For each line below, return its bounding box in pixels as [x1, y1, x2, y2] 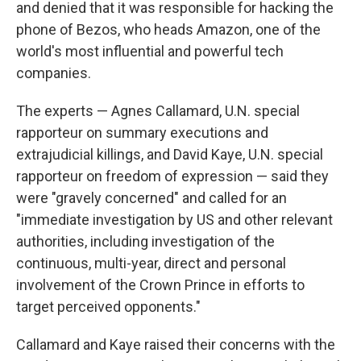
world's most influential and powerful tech [16, 43, 284, 60]
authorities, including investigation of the [16, 233, 275, 250]
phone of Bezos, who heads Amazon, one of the [16, 21, 321, 38]
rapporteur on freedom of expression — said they [16, 168, 329, 185]
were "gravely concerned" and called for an [16, 189, 287, 206]
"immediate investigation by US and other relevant [16, 211, 333, 228]
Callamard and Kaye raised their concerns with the [16, 336, 335, 353]
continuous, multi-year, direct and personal [16, 255, 286, 272]
